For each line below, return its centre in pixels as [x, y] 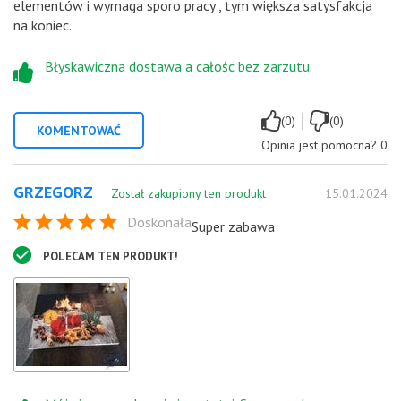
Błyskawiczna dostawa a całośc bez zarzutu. [179, 66]
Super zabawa [233, 226]
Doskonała [159, 222]
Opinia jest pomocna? [319, 145]
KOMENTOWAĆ [79, 130]
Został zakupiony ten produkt [188, 193]
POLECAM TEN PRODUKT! [111, 256]
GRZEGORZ [53, 192]
